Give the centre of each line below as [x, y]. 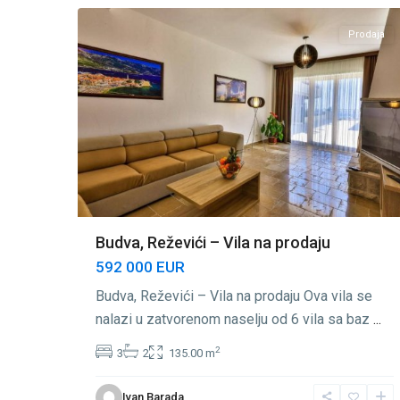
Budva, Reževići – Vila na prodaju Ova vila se [234, 296]
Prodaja [367, 35]
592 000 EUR [140, 267]
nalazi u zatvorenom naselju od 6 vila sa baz [234, 320]
